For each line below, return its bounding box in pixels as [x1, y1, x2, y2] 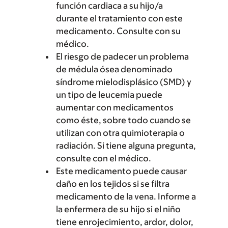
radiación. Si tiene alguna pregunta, [56, 140, 196, 151]
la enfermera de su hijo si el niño [56, 204, 181, 214]
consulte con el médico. [56, 153, 151, 163]
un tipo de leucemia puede [56, 90, 162, 100]
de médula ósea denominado [56, 64, 173, 74]
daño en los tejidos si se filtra [56, 179, 169, 189]
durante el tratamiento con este [56, 13, 183, 23]
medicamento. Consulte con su [56, 26, 181, 36]
